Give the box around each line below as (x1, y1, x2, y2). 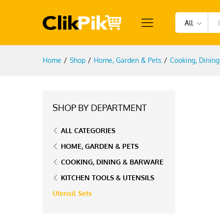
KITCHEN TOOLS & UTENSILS (61, 173, 154, 182)
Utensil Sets (53, 189, 92, 197)
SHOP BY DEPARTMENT (53, 102, 147, 113)
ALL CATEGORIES (61, 126, 115, 135)
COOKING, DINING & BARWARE (61, 158, 164, 166)
